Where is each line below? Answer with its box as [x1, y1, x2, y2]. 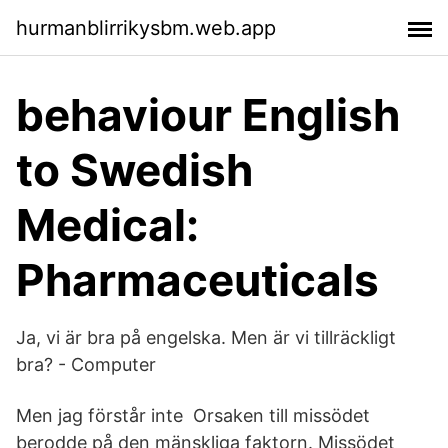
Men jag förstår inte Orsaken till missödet [16, 405, 370, 426]
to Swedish [16, 143, 253, 197]
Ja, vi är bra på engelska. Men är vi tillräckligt [16, 327, 396, 348]
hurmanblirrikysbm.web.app [16, 15, 276, 40]
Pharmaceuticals [16, 253, 379, 307]
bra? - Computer [16, 354, 156, 375]
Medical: [16, 198, 199, 252]
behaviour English [16, 88, 400, 142]
